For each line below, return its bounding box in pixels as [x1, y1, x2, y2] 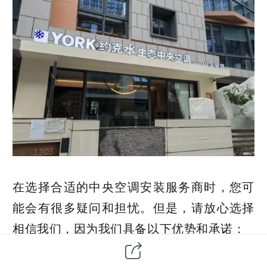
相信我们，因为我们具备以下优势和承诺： [13, 222, 246, 235]
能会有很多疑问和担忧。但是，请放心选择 [13, 201, 254, 215]
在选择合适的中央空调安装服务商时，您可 [13, 180, 254, 194]
